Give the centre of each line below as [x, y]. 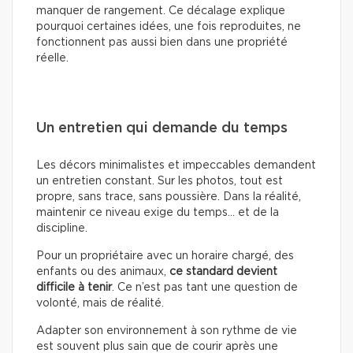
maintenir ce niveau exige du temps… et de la [158, 212]
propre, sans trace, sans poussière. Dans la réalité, [169, 197]
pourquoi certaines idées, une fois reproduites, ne [169, 26]
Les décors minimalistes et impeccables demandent [176, 165]
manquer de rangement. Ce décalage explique [161, 11]
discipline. [62, 228]
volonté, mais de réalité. [100, 303]
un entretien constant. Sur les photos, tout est [160, 181]
